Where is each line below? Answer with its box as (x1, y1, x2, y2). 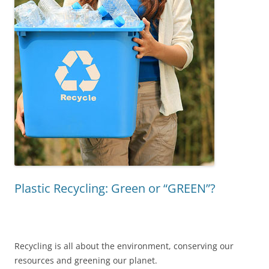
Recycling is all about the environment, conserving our (14, 240, 234, 252)
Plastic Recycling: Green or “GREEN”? (14, 180, 216, 196)
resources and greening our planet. (14, 255, 157, 266)
